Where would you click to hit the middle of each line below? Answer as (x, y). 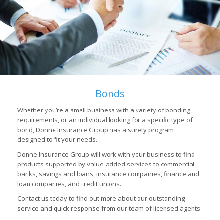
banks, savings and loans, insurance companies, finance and (108, 174)
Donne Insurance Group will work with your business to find (106, 154)
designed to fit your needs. (57, 140)
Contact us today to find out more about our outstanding (101, 199)
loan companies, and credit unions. (69, 184)
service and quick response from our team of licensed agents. (110, 208)
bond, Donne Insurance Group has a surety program (96, 130)
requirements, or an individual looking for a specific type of (105, 120)
